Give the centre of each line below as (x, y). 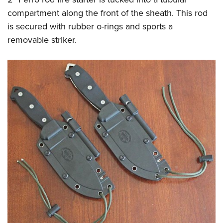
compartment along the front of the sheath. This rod (108, 13)
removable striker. (42, 40)
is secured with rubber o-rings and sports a (90, 26)
